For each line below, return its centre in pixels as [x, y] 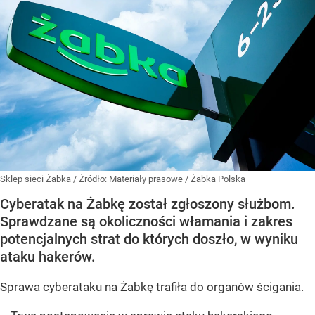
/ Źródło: [91, 179]
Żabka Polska [218, 179]
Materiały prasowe [147, 179]
